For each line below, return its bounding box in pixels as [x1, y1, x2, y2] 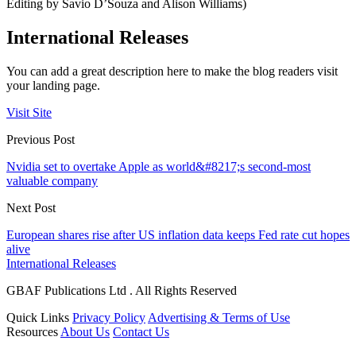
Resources [6, 325, 58, 339]
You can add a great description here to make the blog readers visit [6, 64, 338, 79]
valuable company [6, 174, 98, 188]
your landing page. [6, 79, 100, 93]
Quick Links [6, 311, 69, 325]
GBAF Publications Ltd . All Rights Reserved [6, 284, 237, 298]
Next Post [6, 201, 56, 215]
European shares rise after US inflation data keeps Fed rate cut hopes [6, 228, 350, 242]
